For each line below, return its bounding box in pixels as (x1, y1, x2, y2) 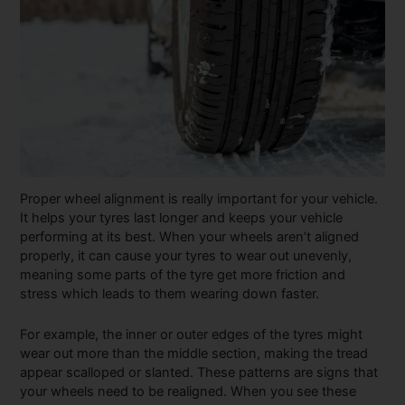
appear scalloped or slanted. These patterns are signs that (20, 363, 379, 381)
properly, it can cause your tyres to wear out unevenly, (20, 248, 353, 265)
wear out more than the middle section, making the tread (20, 344, 369, 362)
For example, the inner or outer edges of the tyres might (20, 325, 363, 343)
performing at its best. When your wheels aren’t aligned (20, 229, 360, 246)
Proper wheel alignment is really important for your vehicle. (20, 191, 379, 208)
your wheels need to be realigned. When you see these (20, 382, 357, 400)
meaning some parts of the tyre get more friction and (20, 267, 346, 284)
